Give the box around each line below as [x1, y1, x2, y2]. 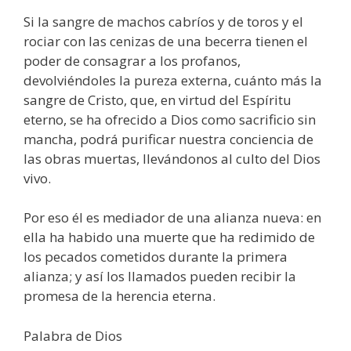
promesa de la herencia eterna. [24, 287, 215, 306]
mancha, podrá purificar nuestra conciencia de [24, 129, 313, 148]
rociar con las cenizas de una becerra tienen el [24, 31, 308, 50]
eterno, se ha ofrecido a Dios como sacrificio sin [24, 110, 316, 128]
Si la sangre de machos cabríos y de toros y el [24, 12, 303, 31]
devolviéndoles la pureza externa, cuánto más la [24, 71, 322, 89]
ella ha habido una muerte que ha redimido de [24, 228, 315, 247]
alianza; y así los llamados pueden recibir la [24, 267, 296, 286]
